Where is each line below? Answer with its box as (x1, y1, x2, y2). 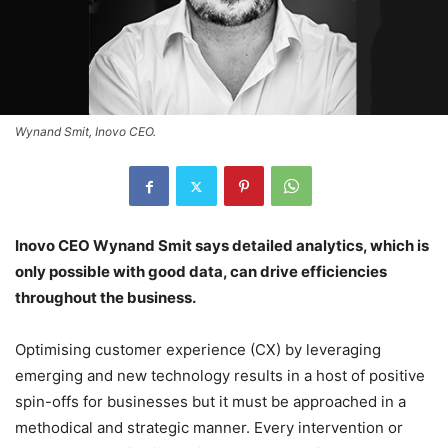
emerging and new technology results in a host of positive (15, 366, 425, 386)
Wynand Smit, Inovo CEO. (15, 124, 156, 140)
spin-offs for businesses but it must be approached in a (15, 392, 406, 412)
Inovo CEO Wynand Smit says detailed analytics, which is (15, 236, 429, 256)
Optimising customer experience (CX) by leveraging (15, 340, 381, 360)
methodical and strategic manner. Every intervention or (15, 418, 403, 438)
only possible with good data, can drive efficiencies (15, 262, 387, 282)
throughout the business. (15, 288, 196, 308)
